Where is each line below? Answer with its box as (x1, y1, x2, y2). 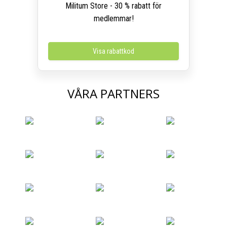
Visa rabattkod (93, 47, 134, 56)
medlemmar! (93, 14, 134, 24)
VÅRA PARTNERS (67, 85, 160, 102)
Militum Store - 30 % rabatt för (65, 1, 162, 11)
